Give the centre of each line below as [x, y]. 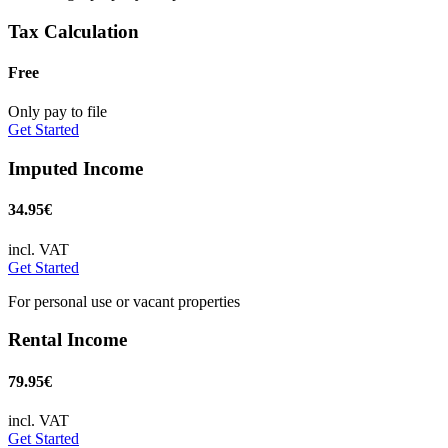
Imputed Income [75, 169]
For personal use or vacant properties [124, 301]
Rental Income [67, 340]
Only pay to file [57, 112]
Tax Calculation [73, 31]
